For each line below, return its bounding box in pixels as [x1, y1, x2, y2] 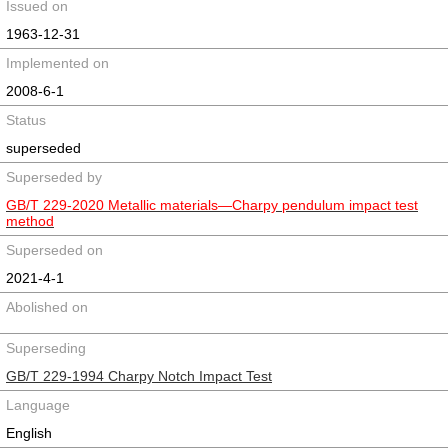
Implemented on [6, 55, 109, 71]
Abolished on [6, 299, 88, 315]
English [6, 425, 52, 441]
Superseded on [6, 242, 103, 258]
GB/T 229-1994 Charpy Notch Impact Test [6, 368, 272, 384]
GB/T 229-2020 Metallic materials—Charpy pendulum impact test [6, 197, 418, 213]
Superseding [6, 340, 86, 356]
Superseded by [6, 169, 102, 185]
